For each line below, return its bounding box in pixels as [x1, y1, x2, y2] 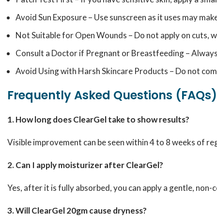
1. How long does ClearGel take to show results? [7, 114, 189, 124]
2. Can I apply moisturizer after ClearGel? [7, 160, 163, 170]
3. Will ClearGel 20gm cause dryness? [7, 205, 147, 216]
